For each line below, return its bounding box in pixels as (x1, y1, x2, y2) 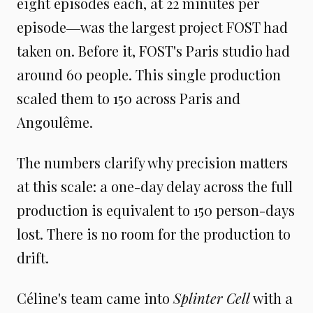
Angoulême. (17, 112, 93, 131)
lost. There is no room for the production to (17, 224, 291, 243)
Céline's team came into (17, 288, 173, 307)
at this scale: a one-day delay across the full (17, 176, 293, 196)
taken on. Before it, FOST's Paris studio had (17, 41, 290, 60)
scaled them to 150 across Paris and (17, 88, 240, 108)
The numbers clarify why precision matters (17, 152, 288, 172)
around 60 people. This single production (17, 64, 281, 84)
